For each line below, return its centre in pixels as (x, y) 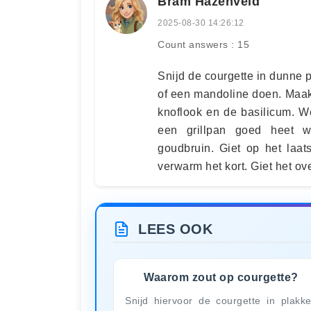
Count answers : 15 (203, 44)
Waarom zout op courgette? (221, 277)
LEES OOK (175, 229)
